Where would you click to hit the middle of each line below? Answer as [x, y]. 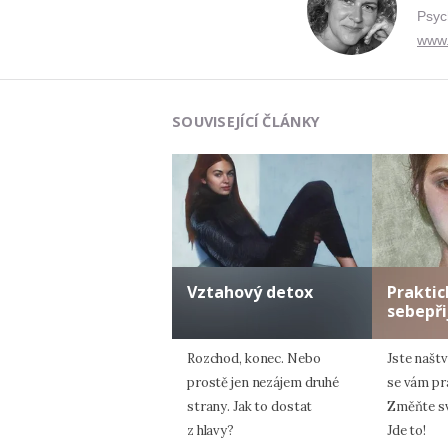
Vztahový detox [250, 291]
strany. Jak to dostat [250, 406]
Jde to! [407, 430]
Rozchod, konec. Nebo [254, 358]
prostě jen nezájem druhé [263, 382]
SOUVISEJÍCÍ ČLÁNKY [246, 122]
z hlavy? [210, 430]
